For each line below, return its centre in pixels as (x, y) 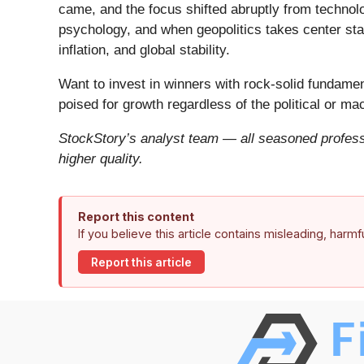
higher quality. (101, 159)
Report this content (136, 217)
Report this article (141, 262)
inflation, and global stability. (144, 50)
